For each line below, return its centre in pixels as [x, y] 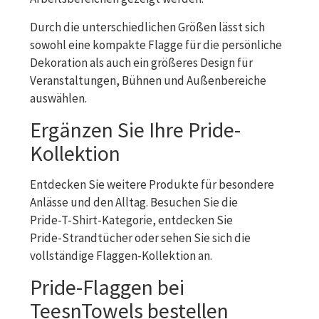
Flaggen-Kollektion [146, 255]
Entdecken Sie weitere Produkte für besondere [152, 184]
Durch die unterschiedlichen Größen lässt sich [147, 27]
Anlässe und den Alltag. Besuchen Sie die [134, 202]
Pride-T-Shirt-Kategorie [91, 220]
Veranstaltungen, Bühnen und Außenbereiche [148, 80]
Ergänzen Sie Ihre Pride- [135, 129]
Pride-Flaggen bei [107, 287]
